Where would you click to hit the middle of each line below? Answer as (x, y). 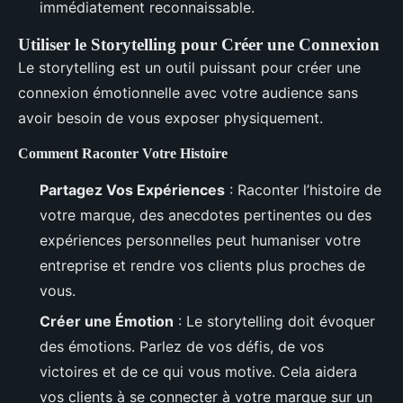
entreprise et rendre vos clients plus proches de (202, 265)
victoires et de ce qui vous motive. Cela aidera (198, 372)
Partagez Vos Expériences (132, 189)
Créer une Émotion (107, 322)
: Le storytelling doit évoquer (274, 322)
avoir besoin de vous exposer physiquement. (170, 117)
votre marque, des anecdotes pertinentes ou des (206, 215)
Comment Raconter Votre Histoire (123, 153)
